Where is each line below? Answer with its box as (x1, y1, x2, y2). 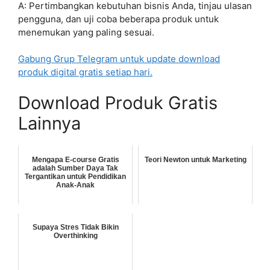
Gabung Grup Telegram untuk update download (18, 53, 220, 64)
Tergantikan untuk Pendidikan (25, 172, 126, 181)
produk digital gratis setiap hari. (18, 66, 152, 78)
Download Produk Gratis (18, 92, 218, 113)
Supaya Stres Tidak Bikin (32, 222, 119, 231)
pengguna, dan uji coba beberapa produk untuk (18, 13, 219, 25)
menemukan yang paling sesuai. (18, 26, 154, 38)
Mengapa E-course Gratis (31, 155, 119, 164)
